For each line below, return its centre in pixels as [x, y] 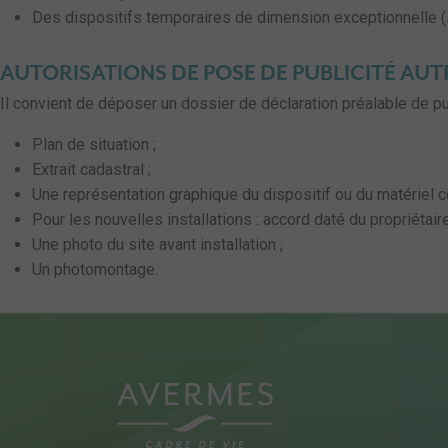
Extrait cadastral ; [91, 169]
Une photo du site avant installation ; [157, 244]
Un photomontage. [95, 269]
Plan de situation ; [94, 144]
